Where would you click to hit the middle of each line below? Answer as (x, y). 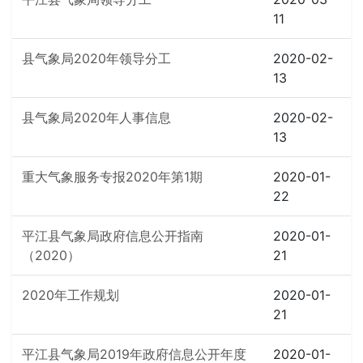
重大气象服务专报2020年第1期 (112, 177)
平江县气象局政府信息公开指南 (113, 236)
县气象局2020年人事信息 (96, 117)
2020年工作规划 (70, 295)
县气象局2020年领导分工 (96, 58)
